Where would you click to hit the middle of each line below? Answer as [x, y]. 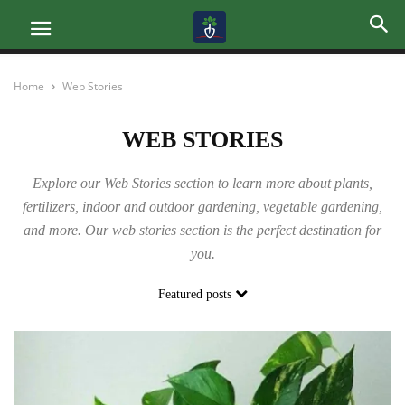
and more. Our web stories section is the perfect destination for [202, 230]
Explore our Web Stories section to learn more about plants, [202, 183]
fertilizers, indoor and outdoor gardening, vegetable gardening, [202, 207]
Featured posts [196, 294]
